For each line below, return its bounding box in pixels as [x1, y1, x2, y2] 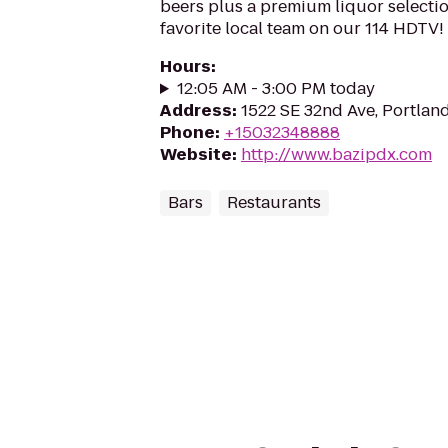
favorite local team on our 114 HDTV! [160, 17, 444, 40]
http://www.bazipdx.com [241, 143, 432, 166]
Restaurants [227, 191, 321, 214]
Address [160, 99, 232, 122]
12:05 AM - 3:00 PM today [176, 77, 375, 100]
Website [160, 143, 232, 166]
